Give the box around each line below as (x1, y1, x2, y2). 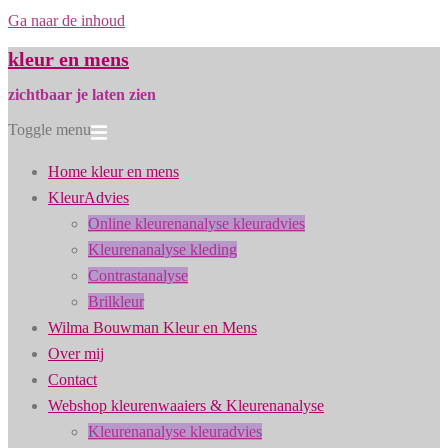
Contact (48, 371, 97, 389)
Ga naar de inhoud (8, 12, 125, 29)
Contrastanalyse (88, 267, 188, 285)
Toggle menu (8, 121, 91, 139)
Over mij (48, 345, 104, 363)
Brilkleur (88, 293, 144, 311)
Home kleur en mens (48, 163, 179, 181)
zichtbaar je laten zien (8, 85, 156, 103)
